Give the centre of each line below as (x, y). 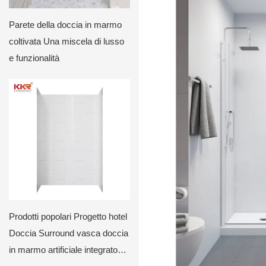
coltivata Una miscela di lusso (66, 41)
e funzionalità (34, 58)
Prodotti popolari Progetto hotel (68, 216)
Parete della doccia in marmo (65, 24)
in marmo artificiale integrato (63, 249)
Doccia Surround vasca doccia (69, 233)
